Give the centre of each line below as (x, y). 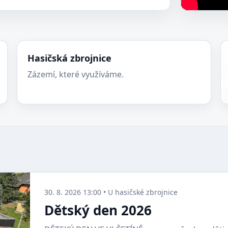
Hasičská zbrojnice (70, 58)
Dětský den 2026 (98, 210)
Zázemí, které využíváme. (76, 74)
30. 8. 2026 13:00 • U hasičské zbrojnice (111, 192)
